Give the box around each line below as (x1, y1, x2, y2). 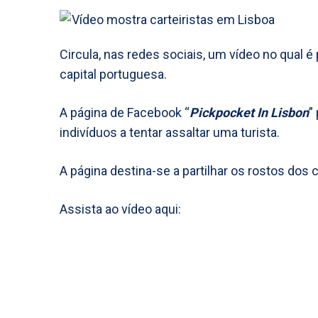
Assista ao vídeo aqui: (60, 202, 181, 216)
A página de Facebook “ (60, 105, 190, 120)
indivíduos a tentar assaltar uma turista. (60, 125, 280, 140)
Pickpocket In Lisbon (190, 105, 309, 120)
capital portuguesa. (60, 67, 167, 82)
